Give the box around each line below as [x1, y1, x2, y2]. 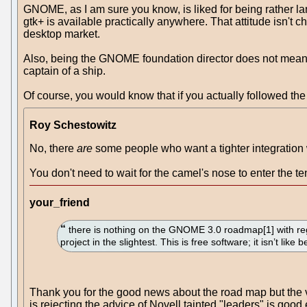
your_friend [29, 196, 90, 208]
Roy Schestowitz [29, 119, 116, 131]
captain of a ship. [23, 64, 106, 77]
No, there [29, 142, 77, 154]
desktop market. [23, 27, 100, 40]
